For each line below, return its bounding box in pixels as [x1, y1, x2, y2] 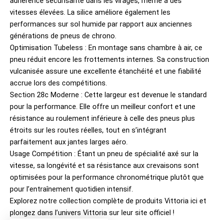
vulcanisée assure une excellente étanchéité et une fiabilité [10, 67, 201, 76]
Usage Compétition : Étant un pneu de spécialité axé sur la [10, 149, 198, 159]
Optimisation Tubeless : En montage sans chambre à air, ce [10, 43, 202, 53]
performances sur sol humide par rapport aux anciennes [10, 20, 192, 29]
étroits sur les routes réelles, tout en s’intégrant [10, 126, 166, 135]
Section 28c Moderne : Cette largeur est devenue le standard [10, 90, 207, 100]
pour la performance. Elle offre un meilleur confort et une [10, 102, 195, 111]
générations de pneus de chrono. [10, 31, 116, 41]
